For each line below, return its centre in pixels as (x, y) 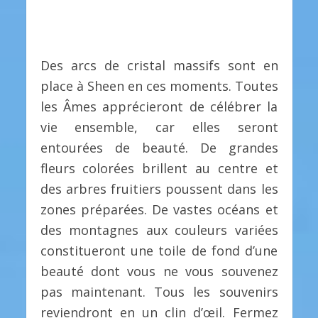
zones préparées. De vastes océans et (159, 210)
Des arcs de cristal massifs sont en (159, 66)
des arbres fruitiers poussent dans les (159, 189)
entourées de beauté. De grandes (159, 148)
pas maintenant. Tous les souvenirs (159, 292)
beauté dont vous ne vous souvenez (159, 272)
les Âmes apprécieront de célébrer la (159, 107)
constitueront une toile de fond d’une (159, 251)
